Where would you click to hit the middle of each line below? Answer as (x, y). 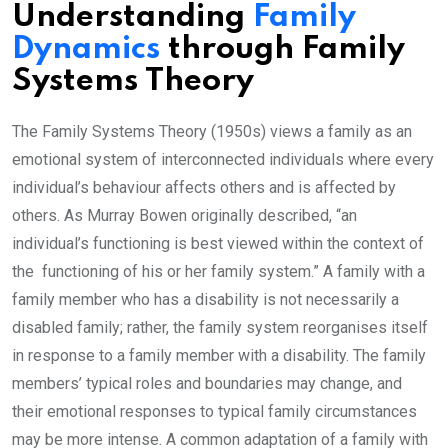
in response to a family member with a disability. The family (219, 356)
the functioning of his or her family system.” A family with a (218, 272)
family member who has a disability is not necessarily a (205, 300)
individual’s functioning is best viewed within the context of (218, 244)
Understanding (132, 18)
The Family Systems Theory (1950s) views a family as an (212, 132)
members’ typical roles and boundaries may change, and (207, 384)
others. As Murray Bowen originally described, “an (184, 216)
